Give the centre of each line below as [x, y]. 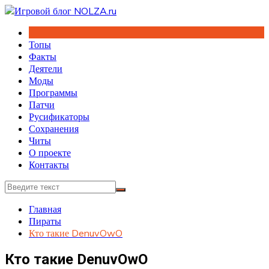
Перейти [22, 10]
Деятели [46, 68]
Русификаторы [59, 116]
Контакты [49, 165]
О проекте [50, 153]
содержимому [32, 34]
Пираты [45, 221]
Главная [45, 209]
